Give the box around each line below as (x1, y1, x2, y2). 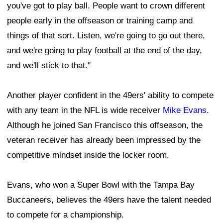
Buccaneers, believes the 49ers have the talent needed (7, 195, 211, 205)
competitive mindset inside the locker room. (7, 150, 169, 160)
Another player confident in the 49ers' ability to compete (7, 90, 214, 100)
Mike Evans (163, 105, 207, 115)
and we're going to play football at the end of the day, (7, 45, 202, 55)
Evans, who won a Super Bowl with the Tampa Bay (7, 180, 195, 190)
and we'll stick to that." (7, 60, 91, 70)
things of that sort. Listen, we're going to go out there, (7, 30, 205, 40)
